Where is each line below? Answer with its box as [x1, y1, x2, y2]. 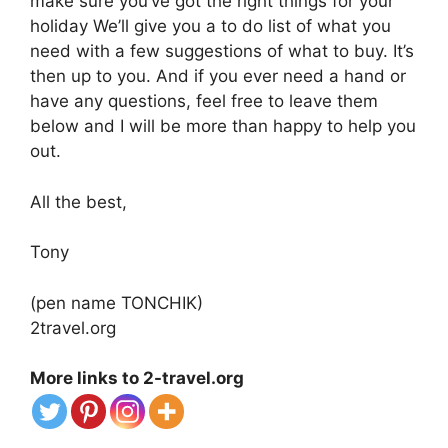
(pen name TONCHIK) [30, 292, 203, 313]
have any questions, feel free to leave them [30, 91, 378, 112]
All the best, [30, 191, 127, 212]
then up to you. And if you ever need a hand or [30, 66, 406, 87]
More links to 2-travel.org [30, 368, 244, 389]
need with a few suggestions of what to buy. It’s [30, 41, 414, 62]
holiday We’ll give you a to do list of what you [30, 16, 391, 37]
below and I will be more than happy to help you [30, 116, 416, 137]
